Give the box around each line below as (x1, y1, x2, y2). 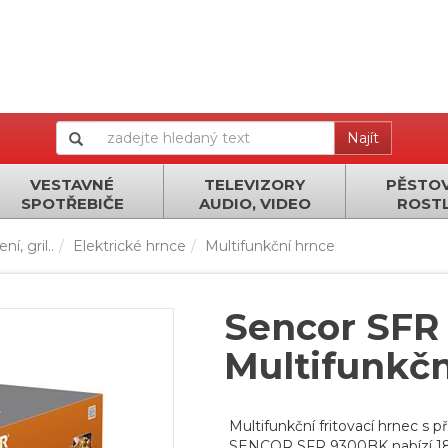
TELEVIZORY (204, 175, 305, 194)
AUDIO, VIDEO (198, 194, 311, 213)
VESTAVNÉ (30, 175, 114, 194)
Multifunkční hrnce (205, 237, 335, 255)
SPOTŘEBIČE (20, 194, 124, 213)
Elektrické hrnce (73, 237, 186, 255)
